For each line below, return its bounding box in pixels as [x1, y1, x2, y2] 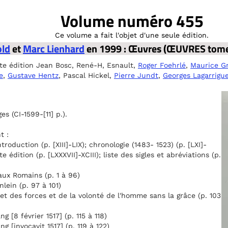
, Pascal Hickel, [59, 71, 114, 79]
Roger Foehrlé [138, 61, 186, 69]
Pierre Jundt [114, 71, 158, 79]
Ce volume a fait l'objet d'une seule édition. [55, 31, 209, 39]
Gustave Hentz [8, 71, 59, 79]
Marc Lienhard [23, 41, 84, 56]
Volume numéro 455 [60, 9, 204, 33]
